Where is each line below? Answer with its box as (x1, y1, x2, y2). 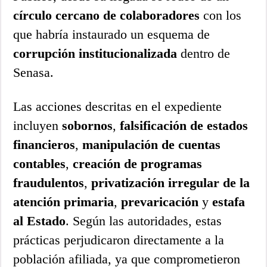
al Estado (13, 213, 66, 228)
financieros (13, 136, 76, 152)
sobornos (62, 117, 113, 133)
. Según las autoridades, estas (66, 213, 222, 228)
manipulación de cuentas (82, 136, 221, 152)
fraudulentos (13, 175, 85, 190)
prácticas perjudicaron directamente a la (13, 232, 225, 247)
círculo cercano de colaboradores (13, 7, 200, 23)
